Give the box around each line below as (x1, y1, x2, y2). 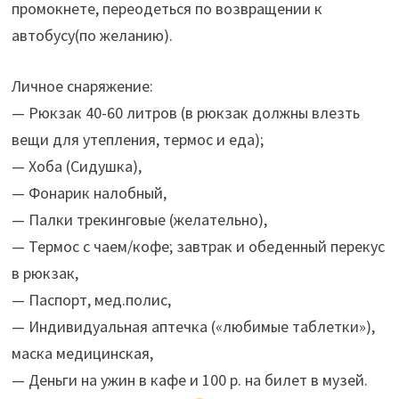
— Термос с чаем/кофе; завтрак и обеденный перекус (11, 235, 385, 256)
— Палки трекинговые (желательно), (11, 208, 267, 230)
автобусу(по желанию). (11, 24, 173, 45)
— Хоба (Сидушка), (11, 155, 142, 176)
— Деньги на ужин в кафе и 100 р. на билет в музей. (11, 369, 368, 390)
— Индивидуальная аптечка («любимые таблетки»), (11, 315, 375, 337)
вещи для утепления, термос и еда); (11, 128, 264, 150)
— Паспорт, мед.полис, (11, 289, 171, 310)
